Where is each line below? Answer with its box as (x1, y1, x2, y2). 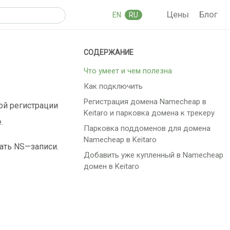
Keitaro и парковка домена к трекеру (84, 108, 215, 118)
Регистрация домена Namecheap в (84, 97, 206, 107)
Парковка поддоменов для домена (84, 124, 210, 133)
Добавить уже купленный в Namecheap (84, 150, 223, 160)
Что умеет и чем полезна (84, 66, 172, 76)
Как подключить (84, 82, 143, 91)
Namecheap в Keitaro (84, 135, 157, 145)
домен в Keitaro (84, 162, 139, 171)
